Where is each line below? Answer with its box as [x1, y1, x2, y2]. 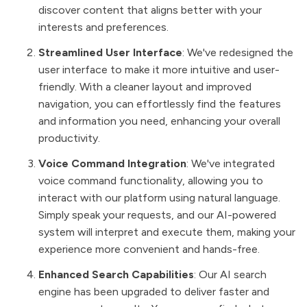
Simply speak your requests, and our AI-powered [38, 208, 276, 221]
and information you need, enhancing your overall [38, 114, 280, 127]
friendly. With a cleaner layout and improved [38, 79, 251, 93]
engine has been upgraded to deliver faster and [38, 284, 269, 298]
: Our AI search [194, 267, 267, 281]
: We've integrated [186, 156, 275, 170]
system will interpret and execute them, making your [38, 225, 295, 238]
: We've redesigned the [182, 45, 293, 59]
